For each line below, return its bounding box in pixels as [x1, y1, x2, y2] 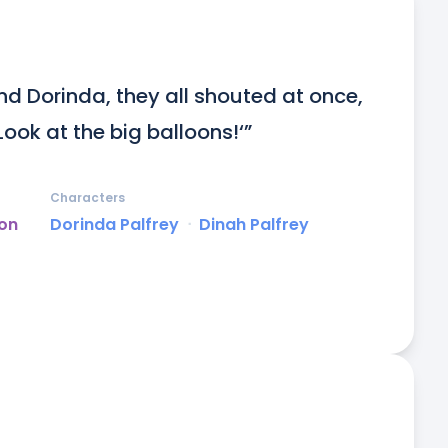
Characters [50, 189, 125, 207]
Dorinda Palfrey [50, 213, 179, 237]
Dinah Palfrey [199, 213, 309, 237]
